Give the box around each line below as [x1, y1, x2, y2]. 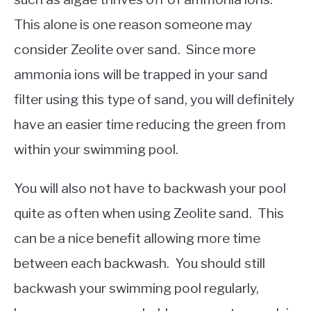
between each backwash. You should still [14, 255, 265, 272]
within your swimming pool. [14, 141, 178, 158]
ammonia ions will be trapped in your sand [14, 66, 268, 83]
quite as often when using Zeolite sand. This [14, 205, 284, 222]
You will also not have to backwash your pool [14, 180, 286, 197]
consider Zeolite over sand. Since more [14, 41, 255, 58]
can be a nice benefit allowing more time [14, 230, 260, 247]
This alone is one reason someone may [14, 16, 252, 33]
